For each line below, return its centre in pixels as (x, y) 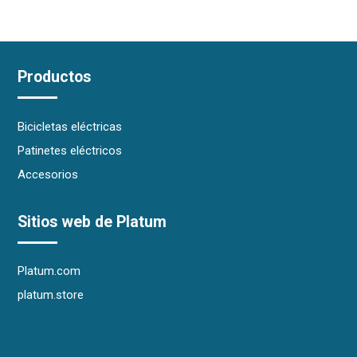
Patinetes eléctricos (70, 150)
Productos (55, 77)
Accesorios (48, 174)
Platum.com (49, 271)
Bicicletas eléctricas (70, 126)
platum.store (51, 295)
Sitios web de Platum (92, 222)
